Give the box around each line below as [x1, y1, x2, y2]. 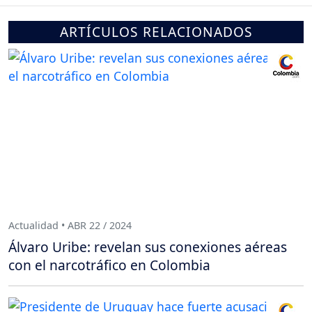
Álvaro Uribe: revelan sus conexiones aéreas [8, 237, 287, 257]
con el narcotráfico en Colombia [8, 256, 210, 275]
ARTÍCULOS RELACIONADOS [59, 22, 253, 42]
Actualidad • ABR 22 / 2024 [8, 218, 132, 232]
